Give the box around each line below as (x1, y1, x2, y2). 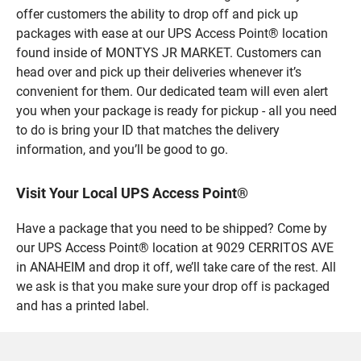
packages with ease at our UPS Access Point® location (16, 25, 328, 41)
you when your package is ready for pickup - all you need (16, 102, 337, 118)
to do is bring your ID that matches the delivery (16, 122, 280, 138)
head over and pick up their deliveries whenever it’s (16, 64, 301, 80)
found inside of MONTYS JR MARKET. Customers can (16, 44, 322, 60)
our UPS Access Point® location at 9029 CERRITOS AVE (16, 239, 334, 255)
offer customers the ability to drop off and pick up (16, 6, 298, 22)
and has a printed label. (16, 297, 149, 313)
